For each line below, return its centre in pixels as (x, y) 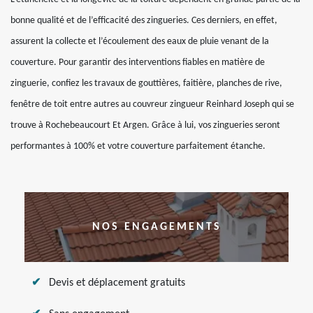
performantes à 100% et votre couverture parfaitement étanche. (138, 146)
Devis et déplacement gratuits (117, 283)
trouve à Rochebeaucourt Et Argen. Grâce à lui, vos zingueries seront (145, 125)
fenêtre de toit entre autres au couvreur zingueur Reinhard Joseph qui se (152, 104)
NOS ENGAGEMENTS (156, 227)
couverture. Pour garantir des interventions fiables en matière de (138, 63)
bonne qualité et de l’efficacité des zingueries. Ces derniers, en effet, (144, 21)
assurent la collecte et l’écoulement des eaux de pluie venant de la (140, 42)
